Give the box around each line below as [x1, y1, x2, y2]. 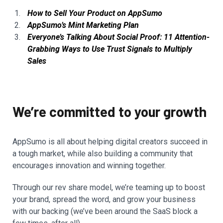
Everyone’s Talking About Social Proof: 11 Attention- [27, 32, 210, 42]
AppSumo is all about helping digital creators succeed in [12, 137, 208, 147]
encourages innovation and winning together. [12, 161, 166, 171]
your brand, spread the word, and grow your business [12, 195, 196, 205]
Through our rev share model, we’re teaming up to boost [12, 183, 205, 193]
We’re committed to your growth [12, 103, 207, 120]
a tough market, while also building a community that [12, 149, 193, 159]
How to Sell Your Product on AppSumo [27, 8, 162, 18]
